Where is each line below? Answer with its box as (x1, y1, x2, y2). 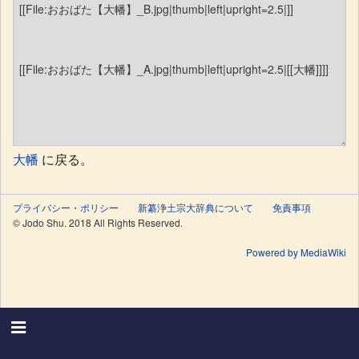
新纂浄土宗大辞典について (138, 200, 253, 214)
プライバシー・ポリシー (13, 200, 119, 214)
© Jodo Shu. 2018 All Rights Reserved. (13, 215, 183, 229)
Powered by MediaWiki (246, 244, 346, 259)
